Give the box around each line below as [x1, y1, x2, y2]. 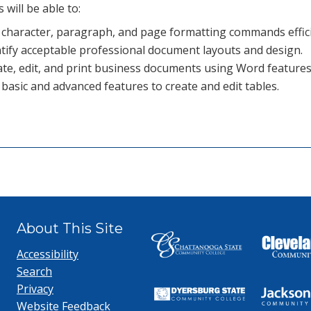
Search [17, 264, 52, 279]
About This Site [17, 220, 123, 237]
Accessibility [17, 246, 78, 262]
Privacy [17, 281, 53, 296]
